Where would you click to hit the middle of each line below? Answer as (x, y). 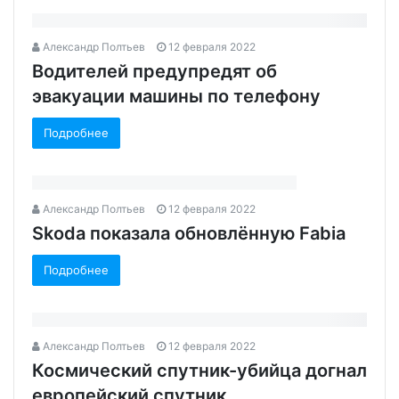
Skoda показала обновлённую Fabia (189, 233)
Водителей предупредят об (155, 71)
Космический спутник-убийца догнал (199, 370)
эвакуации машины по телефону (176, 96)
